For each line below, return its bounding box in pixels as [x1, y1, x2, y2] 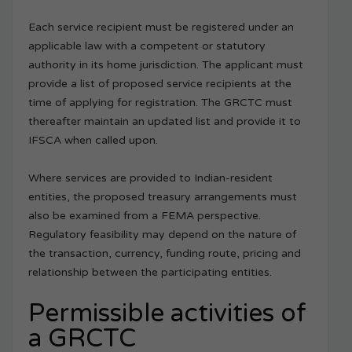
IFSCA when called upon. [28, 134, 158, 148]
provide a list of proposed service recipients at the [28, 77, 291, 91]
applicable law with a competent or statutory [28, 39, 266, 53]
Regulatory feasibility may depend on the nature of [28, 228, 296, 242]
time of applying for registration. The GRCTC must [28, 96, 292, 110]
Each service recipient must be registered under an [28, 20, 294, 35]
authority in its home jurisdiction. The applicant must [28, 58, 303, 72]
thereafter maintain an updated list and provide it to [28, 115, 301, 129]
